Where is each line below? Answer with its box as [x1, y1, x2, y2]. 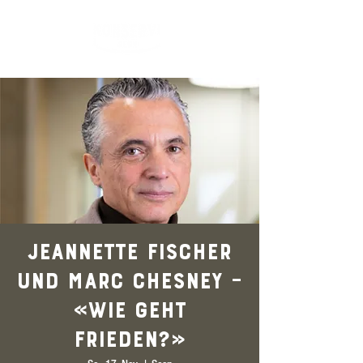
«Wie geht [73, 301, 186, 324]
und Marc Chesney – [17, 272, 242, 295]
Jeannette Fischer [28, 243, 232, 266]
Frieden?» [74, 331, 186, 353]
